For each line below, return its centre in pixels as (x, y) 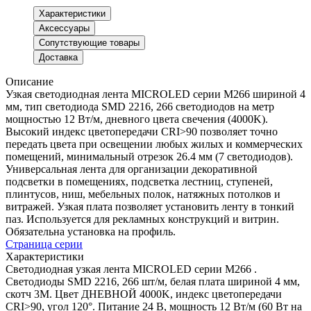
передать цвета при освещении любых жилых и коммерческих (154, 144)
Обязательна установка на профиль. (91, 231)
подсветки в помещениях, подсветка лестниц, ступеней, (139, 181)
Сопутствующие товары (89, 42)
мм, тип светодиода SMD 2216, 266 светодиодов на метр (140, 106)
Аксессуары (64, 28)
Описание (30, 81)
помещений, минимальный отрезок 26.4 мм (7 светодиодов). (149, 156)
